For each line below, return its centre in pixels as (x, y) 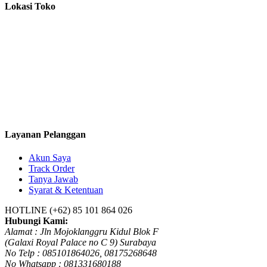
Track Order (52, 169)
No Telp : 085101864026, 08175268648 (81, 253)
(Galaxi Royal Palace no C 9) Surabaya (80, 243)
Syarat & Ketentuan (66, 190)
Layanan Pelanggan (45, 134)
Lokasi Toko (30, 7)
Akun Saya (50, 158)
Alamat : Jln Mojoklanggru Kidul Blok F (82, 232)
